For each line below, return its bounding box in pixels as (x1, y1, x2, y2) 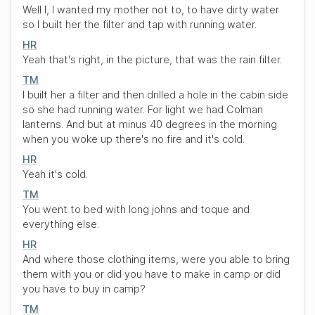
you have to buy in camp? (22, 283, 146, 295)
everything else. (22, 218, 99, 230)
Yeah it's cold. (22, 168, 88, 180)
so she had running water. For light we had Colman (22, 103, 263, 115)
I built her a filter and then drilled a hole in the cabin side (22, 89, 288, 101)
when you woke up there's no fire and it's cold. (22, 133, 245, 145)
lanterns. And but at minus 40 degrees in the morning (22, 118, 277, 130)
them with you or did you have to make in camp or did (22, 268, 281, 280)
